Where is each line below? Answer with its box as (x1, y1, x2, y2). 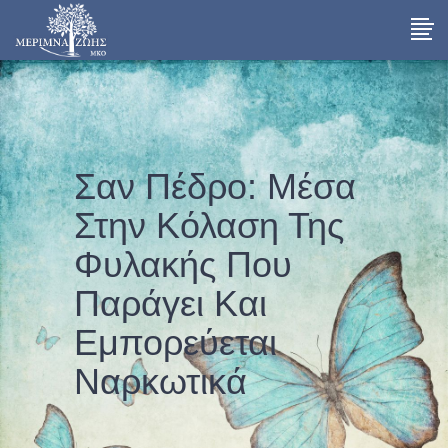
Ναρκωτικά (74, 361, 247, 402)
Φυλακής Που (74, 244, 292, 285)
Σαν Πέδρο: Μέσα (74, 166, 356, 207)
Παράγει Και (74, 283, 267, 324)
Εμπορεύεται (74, 322, 277, 363)
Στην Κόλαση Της (74, 205, 344, 246)
